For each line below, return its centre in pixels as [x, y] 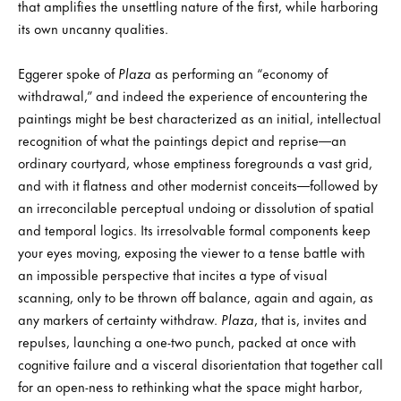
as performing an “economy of [239, 73]
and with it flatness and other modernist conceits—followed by [198, 184]
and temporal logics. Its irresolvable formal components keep [194, 229]
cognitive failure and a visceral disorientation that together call [200, 363]
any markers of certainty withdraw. [119, 319]
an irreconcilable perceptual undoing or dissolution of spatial [196, 207]
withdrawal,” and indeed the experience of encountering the [193, 95]
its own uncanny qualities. [93, 28]
